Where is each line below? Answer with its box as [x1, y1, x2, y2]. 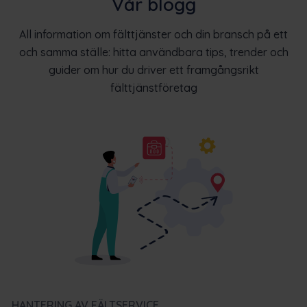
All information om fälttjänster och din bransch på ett [19, 27, 288, 41]
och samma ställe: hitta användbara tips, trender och [19, 45, 288, 59]
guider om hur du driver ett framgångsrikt [48, 62, 259, 77]
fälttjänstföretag [110, 80, 197, 95]
